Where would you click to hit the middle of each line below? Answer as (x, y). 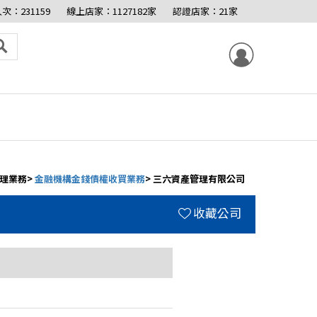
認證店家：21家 (205, 11)
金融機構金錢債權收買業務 (90, 179)
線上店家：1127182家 (111, 11)
